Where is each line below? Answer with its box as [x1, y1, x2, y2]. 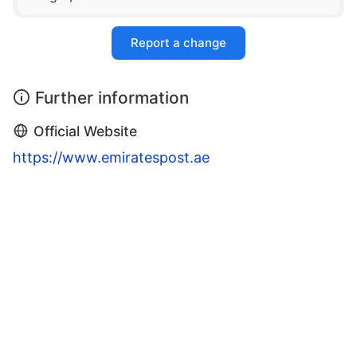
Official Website [33, 123, 137, 140]
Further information [35, 88, 189, 108]
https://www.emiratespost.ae [13, 149, 210, 167]
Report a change [131, 35, 226, 51]
